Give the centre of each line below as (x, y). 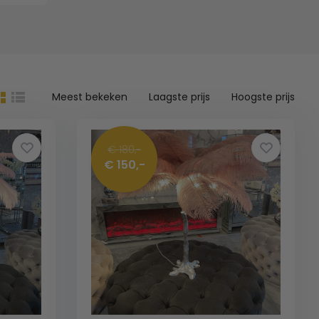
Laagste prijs (180, 97)
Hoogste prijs (263, 97)
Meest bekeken (90, 97)
